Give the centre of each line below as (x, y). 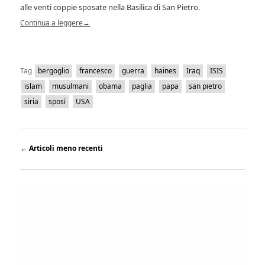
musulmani (71, 86)
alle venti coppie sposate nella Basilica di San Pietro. (110, 7)
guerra (133, 71)
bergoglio (54, 71)
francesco (96, 71)
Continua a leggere (52, 23)
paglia (142, 86)
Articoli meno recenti (65, 148)
